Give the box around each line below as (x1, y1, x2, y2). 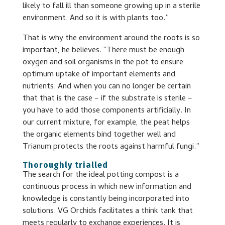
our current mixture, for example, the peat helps (22, 117, 190, 130)
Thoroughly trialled (22, 160, 108, 170)
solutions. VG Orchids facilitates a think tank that (22, 205, 193, 218)
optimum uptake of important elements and (22, 68, 175, 82)
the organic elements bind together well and (22, 129, 176, 142)
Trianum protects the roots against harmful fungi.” (22, 141, 199, 154)
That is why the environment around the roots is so (22, 32, 200, 46)
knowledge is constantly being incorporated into (22, 193, 189, 206)
